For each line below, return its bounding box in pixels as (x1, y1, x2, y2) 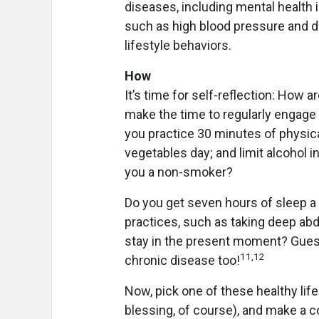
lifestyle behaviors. (125, 38, 231, 53)
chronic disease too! (125, 253, 240, 268)
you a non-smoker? (125, 164, 233, 180)
